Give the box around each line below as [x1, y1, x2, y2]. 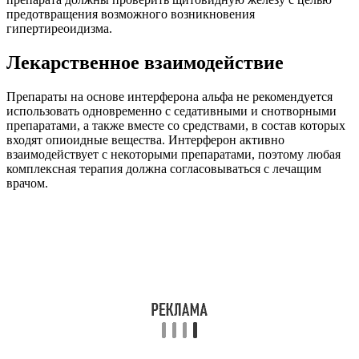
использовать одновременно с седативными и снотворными [6, 103, 337, 118]
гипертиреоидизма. [6, 21, 112, 35]
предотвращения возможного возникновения [6, 6, 255, 21]
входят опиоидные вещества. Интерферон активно [6, 132, 284, 147]
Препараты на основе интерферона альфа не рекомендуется [6, 89, 333, 103]
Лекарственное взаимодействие [6, 51, 284, 73]
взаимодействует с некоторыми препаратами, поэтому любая [6, 147, 341, 161]
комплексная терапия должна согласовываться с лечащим [6, 161, 321, 175]
